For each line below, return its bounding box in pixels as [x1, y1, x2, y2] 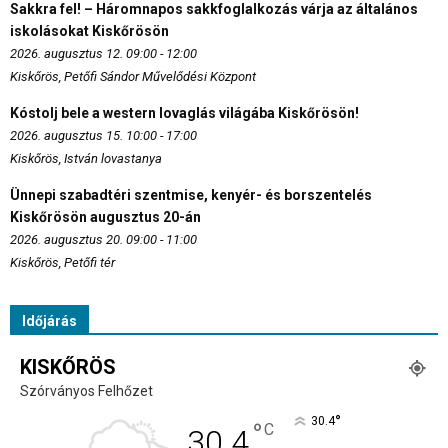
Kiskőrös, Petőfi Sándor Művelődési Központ [10, 69, 256, 85]
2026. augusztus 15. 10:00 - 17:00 [10, 128, 197, 144]
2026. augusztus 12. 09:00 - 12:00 [10, 46, 197, 62]
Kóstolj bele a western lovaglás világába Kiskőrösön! [10, 105, 359, 122]
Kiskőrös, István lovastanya [10, 151, 162, 167]
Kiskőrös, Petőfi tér [10, 255, 115, 271]
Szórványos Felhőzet [20, 383, 153, 400]
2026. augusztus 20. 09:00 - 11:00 [10, 232, 197, 248]
